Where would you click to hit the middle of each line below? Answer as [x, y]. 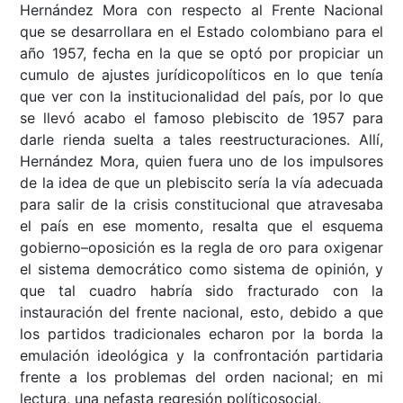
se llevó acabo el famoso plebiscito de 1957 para [201, 117]
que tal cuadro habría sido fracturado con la [201, 290]
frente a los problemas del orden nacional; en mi [201, 376]
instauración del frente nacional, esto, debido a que [201, 312]
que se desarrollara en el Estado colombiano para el [201, 31]
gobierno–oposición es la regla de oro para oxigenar [201, 247]
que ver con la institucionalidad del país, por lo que [201, 96]
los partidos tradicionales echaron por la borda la [201, 333]
